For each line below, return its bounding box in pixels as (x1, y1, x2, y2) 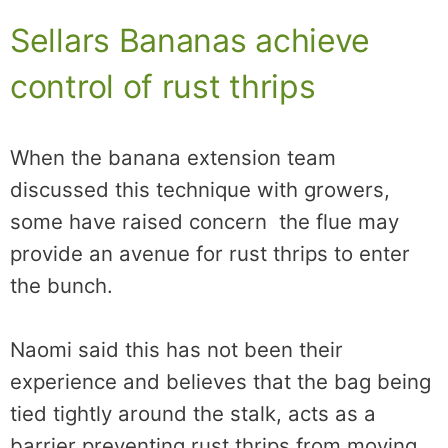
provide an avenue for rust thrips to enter (10, 240, 410, 266)
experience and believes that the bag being (10, 368, 431, 394)
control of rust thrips (10, 66, 316, 106)
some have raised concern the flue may (10, 208, 399, 234)
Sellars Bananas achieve (10, 20, 371, 60)
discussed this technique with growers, (10, 176, 390, 202)
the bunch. (10, 272, 113, 298)
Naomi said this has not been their (10, 336, 343, 362)
